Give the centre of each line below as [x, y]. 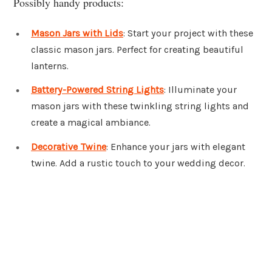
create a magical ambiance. [91, 123]
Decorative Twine [69, 147]
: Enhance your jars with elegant [176, 147]
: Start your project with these [188, 33]
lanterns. [50, 66]
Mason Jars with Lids [77, 33]
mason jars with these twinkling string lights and [140, 106]
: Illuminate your [200, 90]
